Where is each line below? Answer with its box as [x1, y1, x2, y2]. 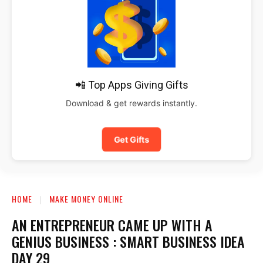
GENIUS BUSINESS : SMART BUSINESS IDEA [12, 230, 245, 252]
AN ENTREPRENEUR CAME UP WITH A [12, 214, 213, 235]
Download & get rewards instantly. [66, 97, 197, 108]
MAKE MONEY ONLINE [49, 192, 123, 205]
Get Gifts [113, 134, 150, 144]
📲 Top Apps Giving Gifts [75, 78, 188, 91]
